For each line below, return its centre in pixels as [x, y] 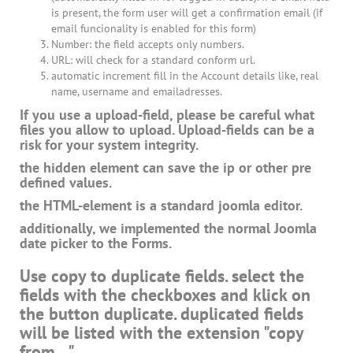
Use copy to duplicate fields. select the [162, 276]
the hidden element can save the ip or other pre [165, 168]
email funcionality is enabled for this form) [154, 29]
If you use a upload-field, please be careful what [167, 115]
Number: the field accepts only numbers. [148, 45]
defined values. [66, 183]
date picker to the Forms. [96, 243]
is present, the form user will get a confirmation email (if [187, 13]
